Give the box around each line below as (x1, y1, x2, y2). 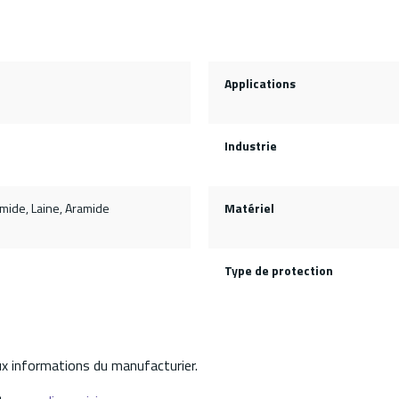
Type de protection (224, 261, 333, 281)
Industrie (224, 136, 277, 156)
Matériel (224, 199, 274, 218)
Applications (224, 74, 296, 94)
